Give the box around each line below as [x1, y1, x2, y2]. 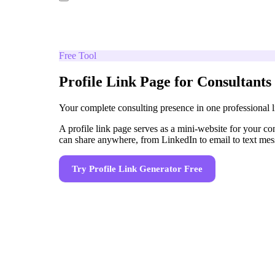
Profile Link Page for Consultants [59, 73, 271, 90]
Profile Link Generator [89, 163, 182, 174]
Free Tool [59, 50, 96, 61]
